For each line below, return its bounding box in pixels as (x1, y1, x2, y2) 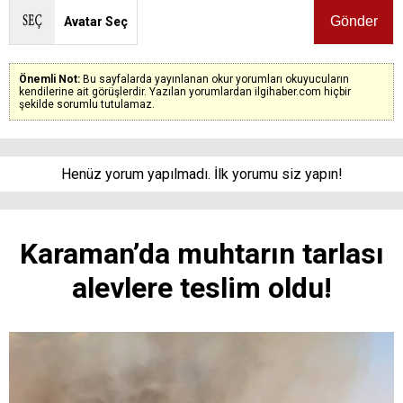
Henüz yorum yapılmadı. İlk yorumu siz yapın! (60, 165, 343, 183)
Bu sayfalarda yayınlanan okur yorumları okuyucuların (83, 72, 349, 85)
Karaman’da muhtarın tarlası (19, 236, 384, 271)
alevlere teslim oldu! (71, 270, 332, 305)
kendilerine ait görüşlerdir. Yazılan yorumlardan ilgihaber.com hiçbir (19, 85, 351, 98)
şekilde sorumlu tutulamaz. (19, 97, 155, 111)
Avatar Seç (64, 13, 128, 29)
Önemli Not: (19, 72, 83, 85)
